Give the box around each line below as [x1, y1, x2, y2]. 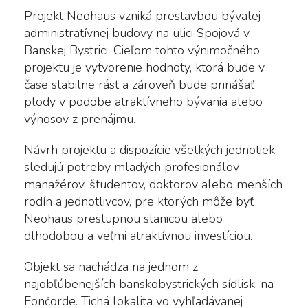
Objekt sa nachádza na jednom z [24, 258, 198, 275]
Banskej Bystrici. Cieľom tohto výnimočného [24, 41, 260, 58]
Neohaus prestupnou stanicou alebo [24, 210, 223, 227]
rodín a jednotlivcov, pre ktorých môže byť [24, 192, 254, 210]
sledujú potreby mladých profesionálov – [24, 158, 249, 175]
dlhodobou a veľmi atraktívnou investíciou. [24, 227, 252, 244]
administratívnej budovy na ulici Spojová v [24, 24, 250, 41]
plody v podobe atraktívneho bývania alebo [24, 93, 263, 110]
